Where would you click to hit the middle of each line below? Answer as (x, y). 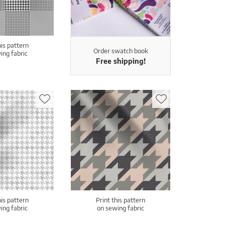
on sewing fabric (121, 208)
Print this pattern (121, 200)
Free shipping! (121, 61)
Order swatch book (121, 50)
